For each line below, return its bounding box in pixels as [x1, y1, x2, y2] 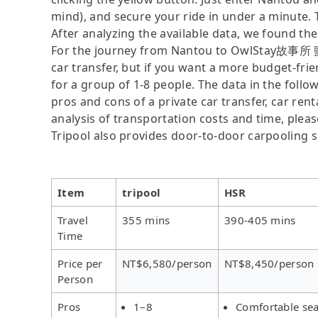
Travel [57, 212, 88, 227]
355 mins [122, 212, 170, 227]
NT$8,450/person [224, 256, 314, 270]
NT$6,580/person [122, 256, 212, 270]
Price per [57, 256, 103, 270]
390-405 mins [224, 212, 296, 227]
